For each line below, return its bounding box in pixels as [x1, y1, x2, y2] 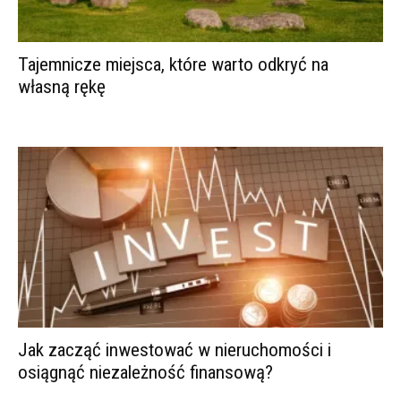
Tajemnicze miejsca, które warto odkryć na [18, 54, 328, 76]
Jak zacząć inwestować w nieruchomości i [18, 338, 331, 361]
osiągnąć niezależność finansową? [18, 361, 273, 383]
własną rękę [18, 76, 106, 98]
